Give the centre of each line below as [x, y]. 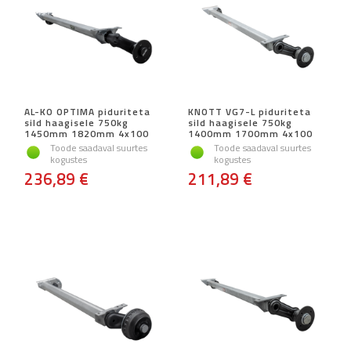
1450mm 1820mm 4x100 [87, 134]
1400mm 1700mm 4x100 [250, 134]
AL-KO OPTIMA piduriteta [87, 112]
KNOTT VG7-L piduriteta [250, 112]
